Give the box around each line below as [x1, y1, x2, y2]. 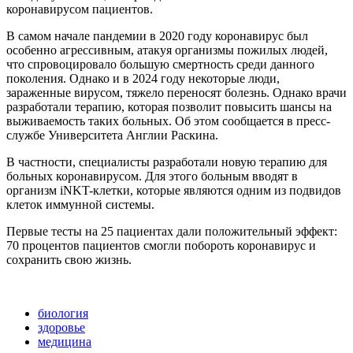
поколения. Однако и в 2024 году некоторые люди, [6, 71, 280, 85]
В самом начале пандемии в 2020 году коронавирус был [6, 28, 308, 43]
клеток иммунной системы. [6, 197, 154, 211]
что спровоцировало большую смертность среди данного [6, 57, 314, 71]
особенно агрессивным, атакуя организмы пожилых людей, [6, 43, 328, 57]
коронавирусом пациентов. [6, 2, 153, 16]
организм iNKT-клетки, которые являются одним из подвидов [6, 183, 341, 197]
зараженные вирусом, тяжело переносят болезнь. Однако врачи [6, 85, 347, 99]
